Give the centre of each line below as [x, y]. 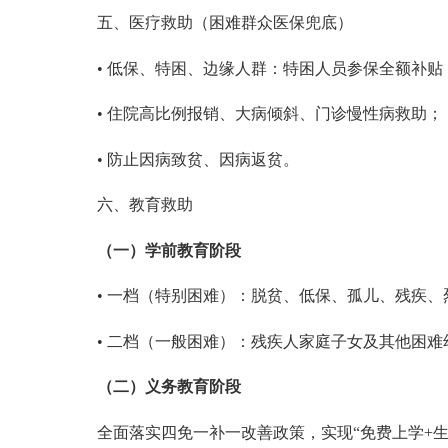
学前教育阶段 [192, 250]
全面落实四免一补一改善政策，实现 [224, 432]
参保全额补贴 [394, 68]
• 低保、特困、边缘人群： [189, 68]
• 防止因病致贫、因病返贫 [189, 159]
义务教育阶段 [192, 387]
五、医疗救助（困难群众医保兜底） [224, 23]
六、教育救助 [144, 205]
